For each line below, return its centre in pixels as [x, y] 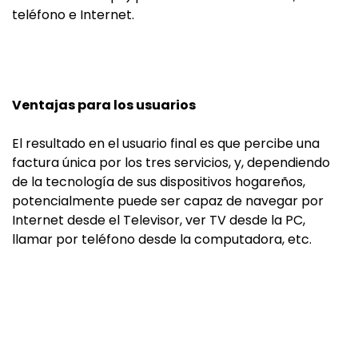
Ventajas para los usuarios [104, 105]
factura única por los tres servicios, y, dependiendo [171, 163]
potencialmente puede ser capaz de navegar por [168, 201]
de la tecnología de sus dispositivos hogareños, [159, 182]
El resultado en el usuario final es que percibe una [166, 143]
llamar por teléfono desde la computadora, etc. [162, 239]
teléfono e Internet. [73, 15]
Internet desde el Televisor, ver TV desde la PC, [159, 220]
